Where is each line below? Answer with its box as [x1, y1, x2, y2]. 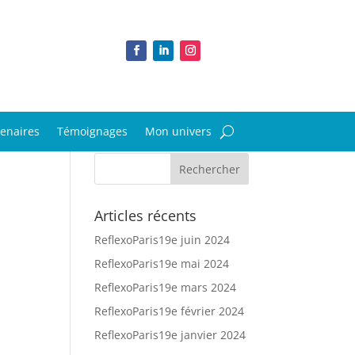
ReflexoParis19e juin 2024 [94, 232, 231, 247]
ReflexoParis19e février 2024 [94, 303, 245, 319]
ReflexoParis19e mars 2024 [94, 280, 237, 295]
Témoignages [56, 124, 128, 139]
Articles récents [94, 206, 197, 225]
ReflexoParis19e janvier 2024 [94, 327, 246, 342]
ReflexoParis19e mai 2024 [94, 256, 230, 271]
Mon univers [144, 124, 212, 139]
